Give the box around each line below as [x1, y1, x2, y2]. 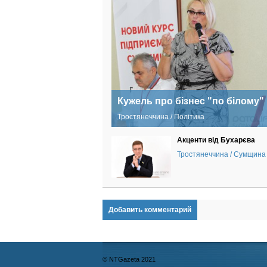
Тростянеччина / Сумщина [177, 150, 266, 159]
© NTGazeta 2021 [103, 256, 156, 263]
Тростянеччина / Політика [117, 113, 204, 121]
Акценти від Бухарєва [177, 136, 255, 144]
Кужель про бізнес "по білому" [117, 96, 264, 106]
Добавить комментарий [108, 206, 191, 214]
